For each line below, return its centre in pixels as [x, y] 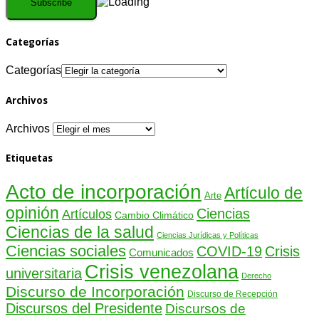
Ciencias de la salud [80, 232]
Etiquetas [29, 158]
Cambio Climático [154, 215]
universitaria [44, 274]
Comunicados [161, 253]
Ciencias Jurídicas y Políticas [208, 235]
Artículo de [263, 193]
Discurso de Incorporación [95, 292]
